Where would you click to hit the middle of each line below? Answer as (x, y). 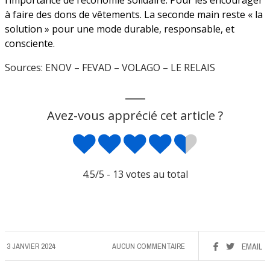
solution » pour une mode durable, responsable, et (120, 29)
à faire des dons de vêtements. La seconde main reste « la (134, 14)
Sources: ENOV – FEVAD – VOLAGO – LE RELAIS (110, 67)
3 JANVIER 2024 (31, 246)
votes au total (155, 174)
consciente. (30, 43)
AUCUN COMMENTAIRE (149, 246)
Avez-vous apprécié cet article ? (135, 115)
